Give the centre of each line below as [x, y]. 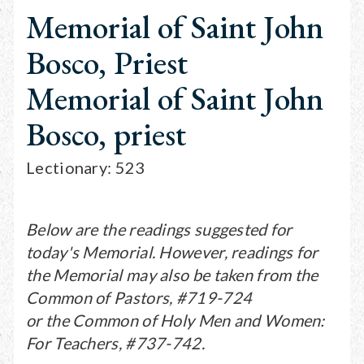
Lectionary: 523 [86, 167]
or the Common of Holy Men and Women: [175, 320]
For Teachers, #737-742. [115, 343]
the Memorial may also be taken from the [172, 275]
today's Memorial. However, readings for [172, 252]
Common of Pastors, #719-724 [139, 297]
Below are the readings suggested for [159, 229]
